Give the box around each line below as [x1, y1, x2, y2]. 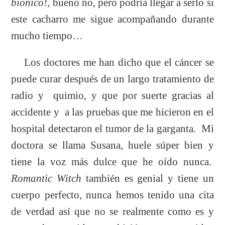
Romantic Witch [11, 172, 82, 184]
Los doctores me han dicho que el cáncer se [11, 56, 214, 68]
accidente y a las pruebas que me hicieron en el [11, 106, 214, 118]
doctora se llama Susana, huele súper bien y [11, 139, 214, 151]
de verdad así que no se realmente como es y [11, 205, 214, 217]
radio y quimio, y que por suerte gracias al [11, 89, 214, 101]
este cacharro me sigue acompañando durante [11, 13, 214, 25]
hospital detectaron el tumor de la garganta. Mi [11, 123, 214, 134]
